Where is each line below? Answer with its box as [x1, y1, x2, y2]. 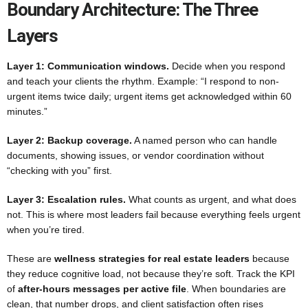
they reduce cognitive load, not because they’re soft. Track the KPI [7, 268, 295, 279]
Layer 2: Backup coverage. [7, 135, 132, 146]
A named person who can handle [132, 135, 277, 146]
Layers [7, 25, 58, 46]
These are [7, 253, 54, 264]
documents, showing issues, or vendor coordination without [7, 150, 264, 161]
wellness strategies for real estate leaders [54, 253, 250, 264]
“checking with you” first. [7, 165, 112, 176]
